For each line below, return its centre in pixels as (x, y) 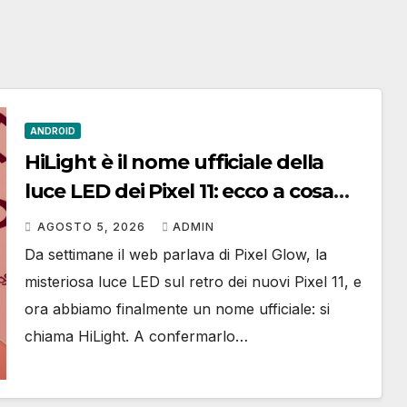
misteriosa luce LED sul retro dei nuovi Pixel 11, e (193, 282)
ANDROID (52, 131)
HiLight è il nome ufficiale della (174, 162)
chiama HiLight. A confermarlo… (136, 336)
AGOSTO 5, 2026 (93, 227)
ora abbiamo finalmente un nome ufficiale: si (177, 309)
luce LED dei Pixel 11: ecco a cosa (179, 191)
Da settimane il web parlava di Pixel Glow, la (175, 254)
